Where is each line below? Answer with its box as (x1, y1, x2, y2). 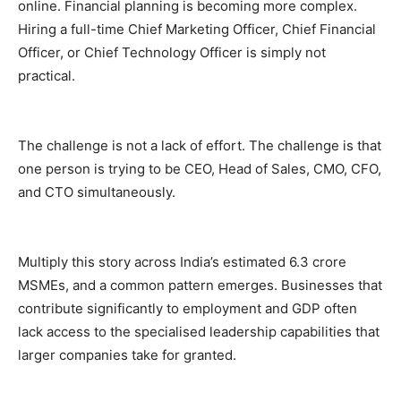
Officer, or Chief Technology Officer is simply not (18, 43, 326, 61)
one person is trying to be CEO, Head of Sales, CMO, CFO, (18, 159, 381, 177)
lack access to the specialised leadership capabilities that (18, 322, 380, 340)
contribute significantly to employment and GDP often (18, 299, 357, 317)
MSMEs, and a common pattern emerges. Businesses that (18, 276, 382, 294)
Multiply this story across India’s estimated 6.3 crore (18, 252, 346, 270)
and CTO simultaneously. (18, 183, 175, 200)
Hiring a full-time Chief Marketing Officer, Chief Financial (18, 20, 376, 38)
